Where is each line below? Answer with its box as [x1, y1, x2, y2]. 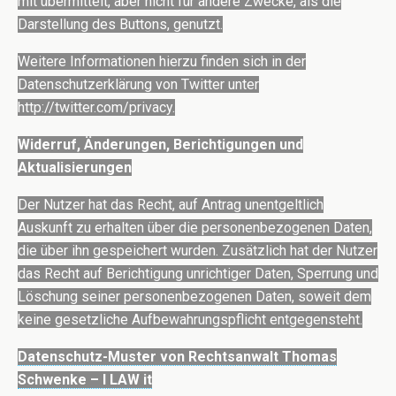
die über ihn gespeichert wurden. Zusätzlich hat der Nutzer [18, 242, 377, 260]
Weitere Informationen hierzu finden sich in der [18, 53, 306, 71]
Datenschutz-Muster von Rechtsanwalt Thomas [18, 348, 337, 366]
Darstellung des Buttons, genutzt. [18, 16, 223, 34]
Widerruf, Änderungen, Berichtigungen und [18, 136, 303, 154]
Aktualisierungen [18, 159, 132, 177]
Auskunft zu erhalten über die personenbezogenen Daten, [18, 219, 372, 237]
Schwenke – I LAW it [18, 371, 152, 389]
